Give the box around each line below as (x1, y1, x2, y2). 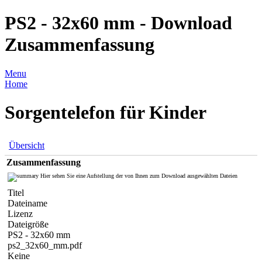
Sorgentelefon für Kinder (5, 102, 206, 123)
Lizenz (8, 208, 33, 219)
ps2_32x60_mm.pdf (8, 240, 82, 250)
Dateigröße (8, 219, 49, 229)
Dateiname (8, 198, 47, 208)
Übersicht (9, 140, 44, 150)
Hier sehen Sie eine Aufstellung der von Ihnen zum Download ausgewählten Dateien (39, 172, 237, 179)
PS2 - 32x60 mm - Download (5, 12, 232, 34)
